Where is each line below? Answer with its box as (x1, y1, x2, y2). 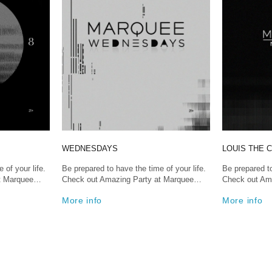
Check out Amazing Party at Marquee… (61, 175, 202, 185)
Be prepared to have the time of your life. (61, 164, 206, 174)
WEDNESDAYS (61, 144, 118, 154)
